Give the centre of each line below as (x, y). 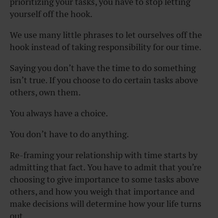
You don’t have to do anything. (69, 134)
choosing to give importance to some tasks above (104, 179)
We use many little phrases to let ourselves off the (106, 35)
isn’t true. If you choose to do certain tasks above (104, 80)
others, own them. (45, 92)
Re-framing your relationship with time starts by (104, 155)
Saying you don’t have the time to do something (103, 68)
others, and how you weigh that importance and (102, 191)
